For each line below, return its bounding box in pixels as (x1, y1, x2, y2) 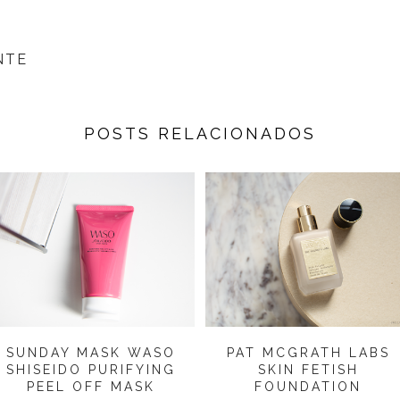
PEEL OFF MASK (27, 379, 156, 395)
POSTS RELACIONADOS (84, 124, 316, 144)
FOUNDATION (254, 379, 362, 395)
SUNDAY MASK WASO (6, 346, 177, 361)
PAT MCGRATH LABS (226, 346, 390, 361)
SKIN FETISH (257, 362, 359, 378)
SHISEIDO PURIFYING (6, 362, 177, 378)
